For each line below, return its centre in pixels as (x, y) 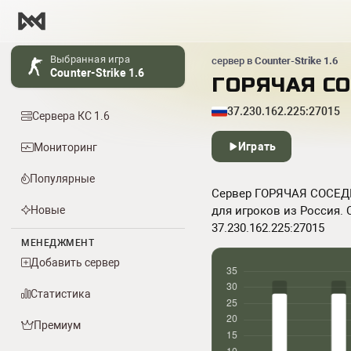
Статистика (61, 294)
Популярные (62, 179)
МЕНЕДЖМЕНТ (58, 243)
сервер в (233, 61)
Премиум (57, 325)
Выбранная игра (90, 59)
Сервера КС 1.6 (71, 116)
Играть (257, 147)
